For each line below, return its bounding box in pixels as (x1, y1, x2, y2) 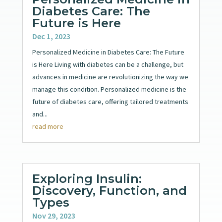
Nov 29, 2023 (32, 210, 75, 221)
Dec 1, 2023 (32, 31, 70, 41)
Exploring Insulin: (32, 171, 142, 186)
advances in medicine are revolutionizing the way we (32, 72, 188, 81)
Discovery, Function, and (32, 183, 187, 198)
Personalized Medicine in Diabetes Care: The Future (32, 47, 184, 56)
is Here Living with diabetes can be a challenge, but (32, 59, 183, 69)
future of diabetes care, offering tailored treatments (32, 97, 188, 106)
